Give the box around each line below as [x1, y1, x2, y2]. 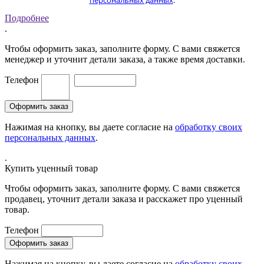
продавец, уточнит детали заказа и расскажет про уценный [5, 194, 243, 204]
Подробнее [5, 13, 49, 24]
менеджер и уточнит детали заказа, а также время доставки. [5, 54, 245, 65]
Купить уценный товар [5, 163, 98, 174]
